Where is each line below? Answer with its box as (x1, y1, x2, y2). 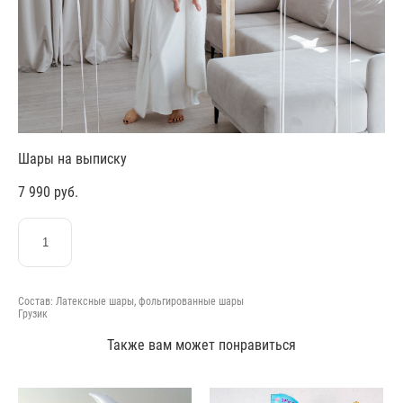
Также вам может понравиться (107, 334, 296, 354)
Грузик (18, 305, 48, 320)
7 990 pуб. (18, 181, 78, 201)
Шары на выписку (18, 148, 127, 168)
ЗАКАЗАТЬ (183, 233, 242, 252)
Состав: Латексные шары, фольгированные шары (18, 292, 244, 308)
